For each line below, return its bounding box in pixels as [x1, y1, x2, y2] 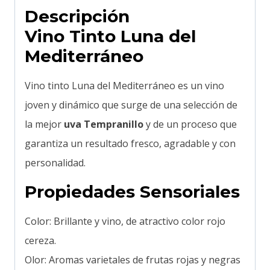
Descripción [25, 5, 130, 27]
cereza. [25, 233, 56, 247]
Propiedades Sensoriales [25, 181, 240, 202]
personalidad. [25, 155, 86, 169]
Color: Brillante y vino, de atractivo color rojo [25, 214, 225, 228]
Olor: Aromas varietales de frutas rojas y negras [25, 253, 240, 266]
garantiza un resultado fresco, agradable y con [25, 136, 236, 150]
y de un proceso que [143, 117, 237, 131]
